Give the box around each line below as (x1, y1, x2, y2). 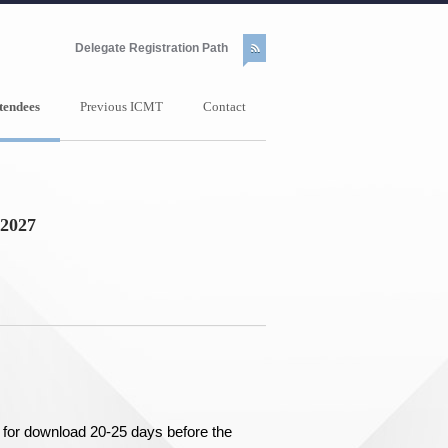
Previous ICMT (80, 99, 163, 114)
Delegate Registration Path (75, 41, 228, 55)
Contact (203, 99, 246, 114)
